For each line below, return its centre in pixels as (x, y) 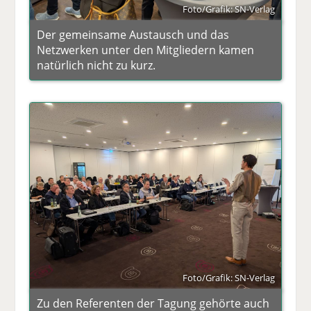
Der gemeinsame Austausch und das (133, 34)
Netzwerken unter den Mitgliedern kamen (146, 50)
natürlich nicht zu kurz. (96, 65)
